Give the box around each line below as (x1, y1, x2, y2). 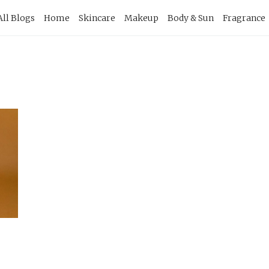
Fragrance (223, 13, 265, 23)
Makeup (124, 13, 159, 23)
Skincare (79, 13, 115, 23)
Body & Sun (168, 13, 214, 23)
